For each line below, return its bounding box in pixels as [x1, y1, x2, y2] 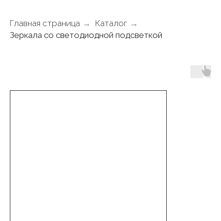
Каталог [95, 18, 127, 28]
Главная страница [10, 18, 80, 28]
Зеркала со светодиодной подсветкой [10, 30, 162, 40]
